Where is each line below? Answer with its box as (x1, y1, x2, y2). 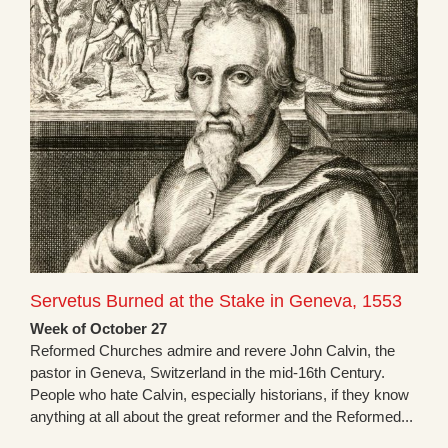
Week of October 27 (30, 320, 167, 338)
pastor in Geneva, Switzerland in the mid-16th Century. (30, 364, 385, 382)
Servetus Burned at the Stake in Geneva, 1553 (30, 291, 402, 312)
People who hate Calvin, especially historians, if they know (30, 386, 409, 404)
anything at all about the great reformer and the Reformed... (30, 408, 413, 426)
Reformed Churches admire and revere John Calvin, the (30, 342, 395, 360)
